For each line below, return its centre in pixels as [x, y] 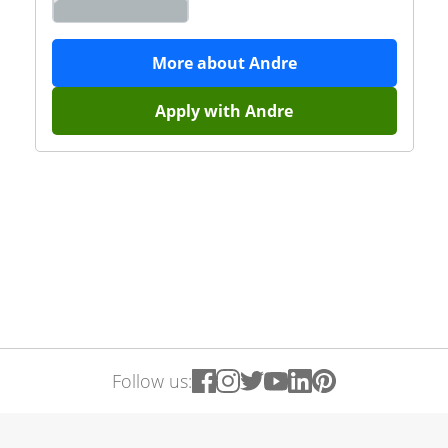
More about [200, 63]
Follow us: [152, 381]
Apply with [200, 111]
